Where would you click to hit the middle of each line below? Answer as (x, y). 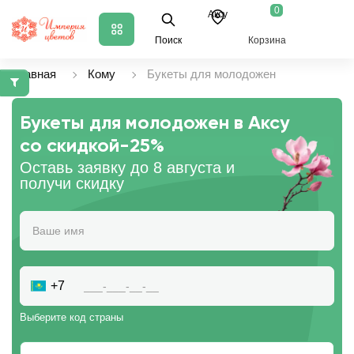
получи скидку (72, 183)
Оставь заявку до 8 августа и (127, 168)
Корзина (267, 40)
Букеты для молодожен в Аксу (155, 123)
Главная (34, 74)
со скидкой (70, 146)
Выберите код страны (72, 317)
